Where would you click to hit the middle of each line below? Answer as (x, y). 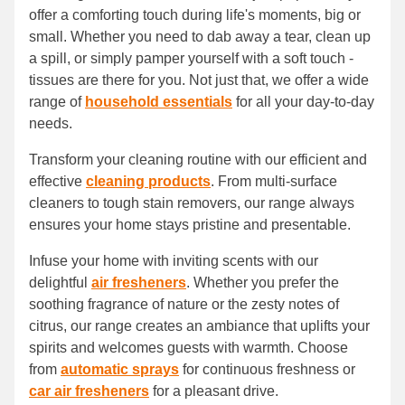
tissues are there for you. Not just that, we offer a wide (199, 80)
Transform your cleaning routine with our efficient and (198, 160)
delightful (60, 283)
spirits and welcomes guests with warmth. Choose (188, 348)
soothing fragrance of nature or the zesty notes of (184, 305)
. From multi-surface (274, 182)
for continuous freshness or (267, 370)
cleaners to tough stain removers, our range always (192, 203)
